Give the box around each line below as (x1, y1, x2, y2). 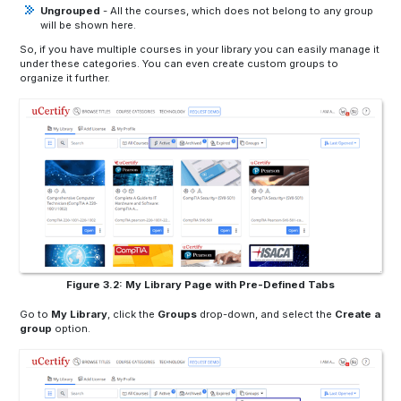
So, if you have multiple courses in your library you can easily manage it (20, 43, 380, 56)
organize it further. (20, 72, 111, 85)
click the (113, 308, 156, 321)
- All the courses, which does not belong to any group (99, 4, 373, 18)
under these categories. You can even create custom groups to (20, 57, 339, 71)
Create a (335, 308, 381, 321)
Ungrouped (39, 4, 100, 18)
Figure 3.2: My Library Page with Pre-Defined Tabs (66, 278, 335, 292)
